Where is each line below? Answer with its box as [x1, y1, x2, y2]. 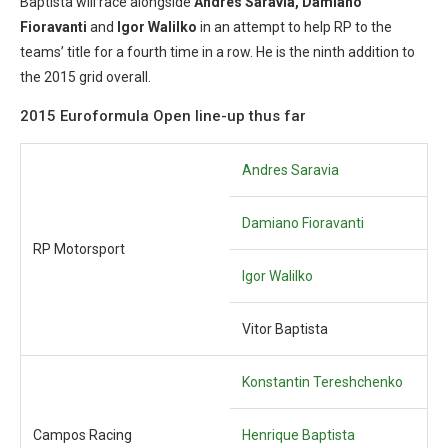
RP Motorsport [33, 241, 125, 257]
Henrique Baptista [242, 427, 355, 443]
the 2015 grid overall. [20, 69, 151, 85]
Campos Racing [33, 427, 132, 443]
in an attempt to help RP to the [197, 19, 392, 35]
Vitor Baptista [242, 321, 328, 337]
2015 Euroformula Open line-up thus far [20, 107, 306, 125]
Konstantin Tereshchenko [242, 374, 403, 390]
